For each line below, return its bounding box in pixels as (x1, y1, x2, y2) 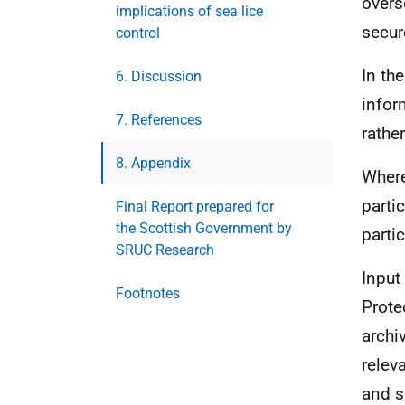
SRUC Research (116, 241, 214, 259)
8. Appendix (116, 155, 191, 172)
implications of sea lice (116, 3, 263, 20)
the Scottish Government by (116, 220, 292, 237)
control (116, 24, 160, 42)
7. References (116, 111, 202, 128)
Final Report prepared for (116, 198, 274, 215)
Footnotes (116, 285, 180, 302)
